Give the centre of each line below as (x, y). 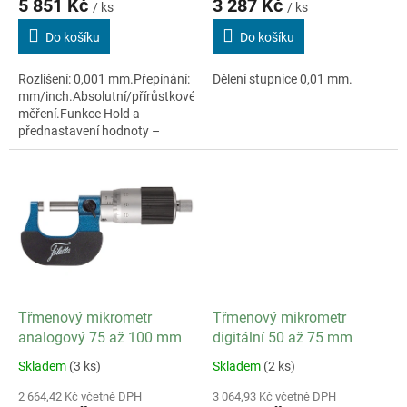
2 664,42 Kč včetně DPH (80, 396)
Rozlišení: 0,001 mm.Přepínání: (104, 79)
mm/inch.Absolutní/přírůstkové (107, 96)
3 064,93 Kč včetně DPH (274, 396)
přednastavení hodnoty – (89, 130)
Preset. (38, 148)
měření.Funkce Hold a (79, 113)
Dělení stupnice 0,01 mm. (283, 79)
